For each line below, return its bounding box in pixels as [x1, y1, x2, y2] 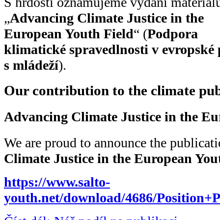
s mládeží [4, 57, 58, 73]
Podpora [147, 26, 198, 41]
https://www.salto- [4, 174, 110, 190]
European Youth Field [4, 26, 134, 41]
